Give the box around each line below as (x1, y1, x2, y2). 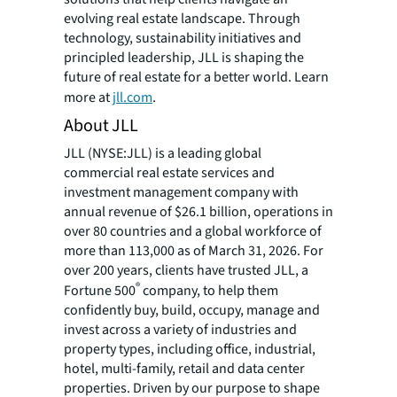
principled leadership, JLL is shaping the (64, 47, 304, 67)
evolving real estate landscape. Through (64, 8, 300, 28)
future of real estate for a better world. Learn (64, 66, 329, 87)
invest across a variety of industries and (64, 320, 297, 340)
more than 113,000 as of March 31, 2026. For (64, 240, 323, 261)
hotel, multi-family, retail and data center (64, 359, 305, 379)
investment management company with (64, 182, 299, 202)
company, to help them (140, 281, 278, 301)
